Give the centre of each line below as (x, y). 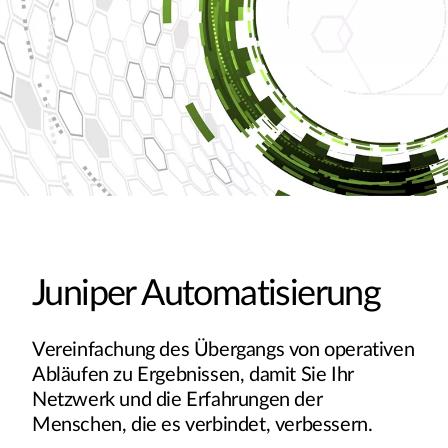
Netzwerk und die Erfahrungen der (177, 399)
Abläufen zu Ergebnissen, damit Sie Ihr (193, 374)
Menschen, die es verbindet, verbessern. (202, 424)
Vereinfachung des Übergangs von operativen (223, 349)
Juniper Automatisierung (206, 293)
